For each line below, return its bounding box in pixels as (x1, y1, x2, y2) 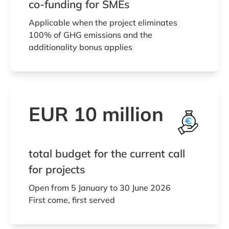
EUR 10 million (29, 101, 164, 126)
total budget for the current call (29, 146, 185, 160)
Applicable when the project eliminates (29, 17, 177, 28)
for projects (29, 162, 85, 176)
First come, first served (29, 194, 115, 205)
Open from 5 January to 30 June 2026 (29, 182, 173, 193)
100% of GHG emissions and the (29, 29, 152, 40)
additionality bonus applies (29, 41, 132, 52)
